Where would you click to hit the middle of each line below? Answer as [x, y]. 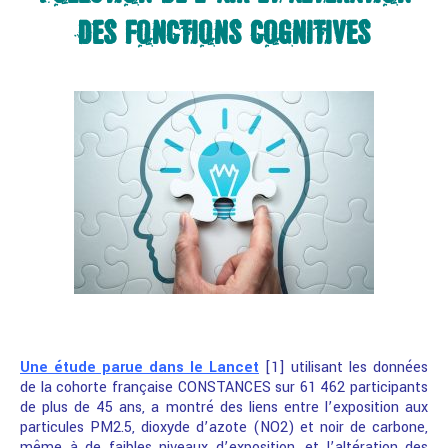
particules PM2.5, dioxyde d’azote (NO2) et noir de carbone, [224, 428]
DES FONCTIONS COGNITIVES [224, 33]
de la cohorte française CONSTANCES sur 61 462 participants [224, 388]
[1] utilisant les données [346, 368]
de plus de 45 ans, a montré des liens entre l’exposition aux [224, 408]
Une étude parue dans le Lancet [139, 368]
